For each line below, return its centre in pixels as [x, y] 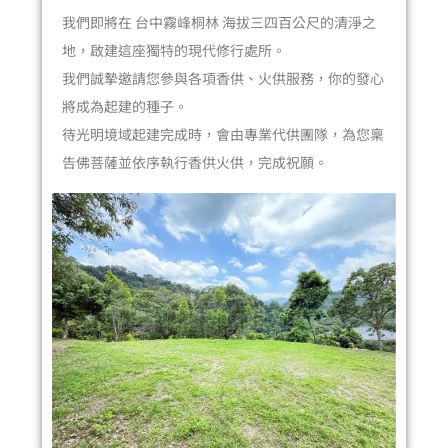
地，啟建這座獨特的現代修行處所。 [174, 49]
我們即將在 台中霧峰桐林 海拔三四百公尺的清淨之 [219, 21]
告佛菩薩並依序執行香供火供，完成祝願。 [195, 161]
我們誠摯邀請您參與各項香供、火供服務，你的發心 [223, 77]
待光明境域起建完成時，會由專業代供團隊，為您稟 [223, 133]
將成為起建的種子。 [125, 105]
